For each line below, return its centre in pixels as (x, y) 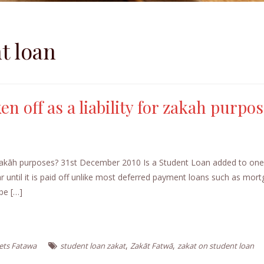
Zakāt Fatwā (151, 245)
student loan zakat (93, 245)
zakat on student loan (216, 245)
